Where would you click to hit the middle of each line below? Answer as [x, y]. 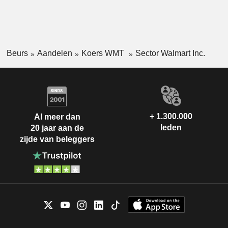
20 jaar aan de [57, 128]
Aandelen [54, 53]
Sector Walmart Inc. [170, 53]
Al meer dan [57, 117]
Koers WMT [104, 53]
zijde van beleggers [57, 139]
